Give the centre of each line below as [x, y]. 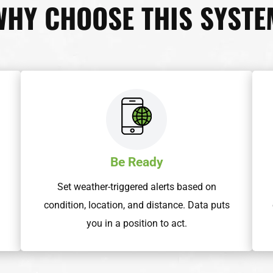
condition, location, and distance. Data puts [136, 205]
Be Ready [136, 162]
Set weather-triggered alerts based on [136, 187]
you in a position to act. [136, 224]
